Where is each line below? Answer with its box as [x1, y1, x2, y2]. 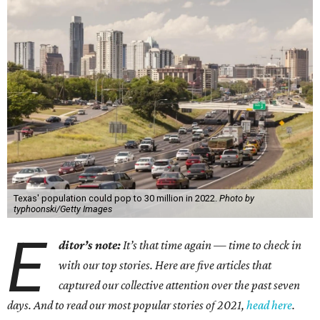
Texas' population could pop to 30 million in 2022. [13, 193, 219, 204]
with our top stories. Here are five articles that [59, 258, 272, 272]
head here [246, 298, 292, 312]
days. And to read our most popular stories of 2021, [7, 298, 246, 312]
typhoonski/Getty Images [13, 204, 112, 214]
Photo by [219, 193, 254, 204]
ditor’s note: [59, 238, 121, 252]
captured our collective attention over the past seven [59, 278, 301, 292]
